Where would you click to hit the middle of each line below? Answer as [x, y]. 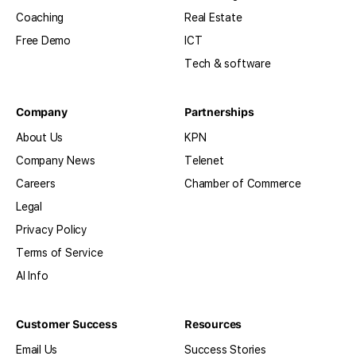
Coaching [40, 17]
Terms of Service [60, 252]
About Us [40, 137]
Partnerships [219, 112]
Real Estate [213, 17]
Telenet [204, 160]
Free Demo [43, 40]
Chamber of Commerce [243, 183]
